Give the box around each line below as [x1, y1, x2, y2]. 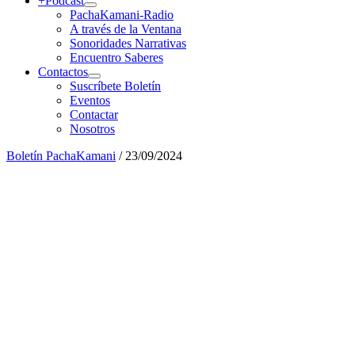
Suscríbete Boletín [70, 79, 161, 93]
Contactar [70, 108, 118, 121]
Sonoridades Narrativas [70, 36, 186, 50]
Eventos [70, 94, 110, 107]
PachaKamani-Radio [70, 8, 174, 21]
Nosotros [70, 122, 115, 136]
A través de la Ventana [70, 22, 181, 36]
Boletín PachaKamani [6, 149, 116, 162]
